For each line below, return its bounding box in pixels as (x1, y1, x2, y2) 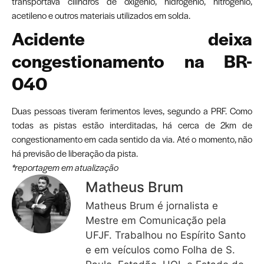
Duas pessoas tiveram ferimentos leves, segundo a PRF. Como (12, 104, 252, 118)
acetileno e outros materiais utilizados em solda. (12, 9, 190, 22)
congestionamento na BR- (12, 48, 252, 74)
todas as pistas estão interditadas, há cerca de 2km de (12, 118, 252, 132)
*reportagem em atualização (12, 161, 118, 174)
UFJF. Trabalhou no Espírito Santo (85, 229, 246, 242)
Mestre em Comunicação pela (85, 214, 226, 227)
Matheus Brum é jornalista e (85, 200, 218, 212)
